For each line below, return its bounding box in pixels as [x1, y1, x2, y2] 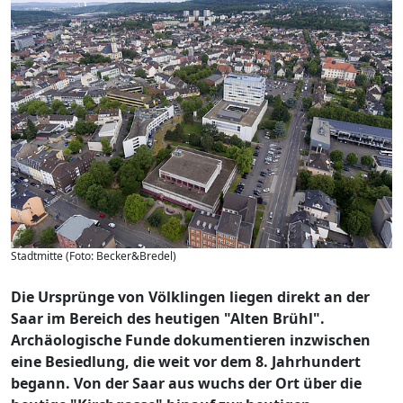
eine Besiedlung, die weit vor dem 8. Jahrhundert [11, 352, 361, 372]
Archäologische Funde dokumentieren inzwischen [11, 330, 371, 350]
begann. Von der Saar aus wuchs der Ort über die [11, 373, 362, 393]
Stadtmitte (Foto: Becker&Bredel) [11, 248, 176, 264]
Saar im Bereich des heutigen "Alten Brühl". [11, 309, 325, 328]
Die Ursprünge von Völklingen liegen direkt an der [11, 287, 370, 307]
